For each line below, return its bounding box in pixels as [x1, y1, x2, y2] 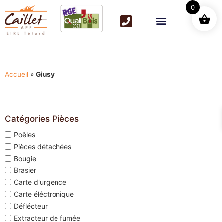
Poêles [14, 130, 35, 139]
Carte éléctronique [14, 189, 74, 198]
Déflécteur [14, 201, 48, 210]
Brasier [14, 166, 36, 174]
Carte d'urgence [14, 177, 66, 186]
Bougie [14, 154, 36, 163]
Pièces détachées [14, 142, 71, 151]
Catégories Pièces [5, 113, 79, 124]
